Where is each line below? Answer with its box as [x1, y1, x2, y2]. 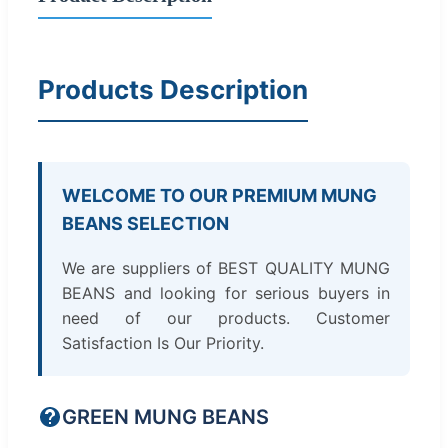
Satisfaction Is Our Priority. [62, 332, 264, 353]
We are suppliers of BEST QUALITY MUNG [62, 257, 390, 278]
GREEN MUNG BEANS [62, 404, 269, 429]
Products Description [38, 73, 308, 105]
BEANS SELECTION [62, 212, 229, 234]
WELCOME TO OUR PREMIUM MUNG [62, 184, 377, 206]
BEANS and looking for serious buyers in [62, 282, 390, 303]
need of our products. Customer [62, 307, 390, 328]
